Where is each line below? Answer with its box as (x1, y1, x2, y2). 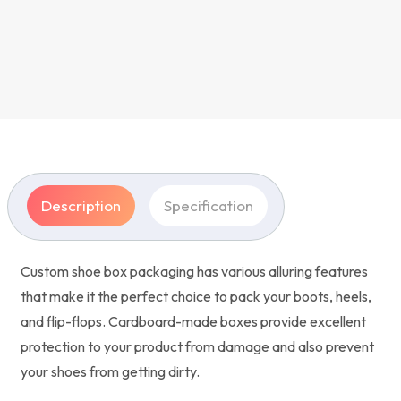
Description (41, 195, 121, 215)
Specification (164, 195, 253, 215)
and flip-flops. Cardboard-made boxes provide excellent (21, 311, 366, 330)
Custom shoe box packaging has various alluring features (21, 261, 368, 280)
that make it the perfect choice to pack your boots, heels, (21, 286, 371, 305)
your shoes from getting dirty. (21, 362, 200, 380)
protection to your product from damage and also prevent (21, 337, 374, 355)
